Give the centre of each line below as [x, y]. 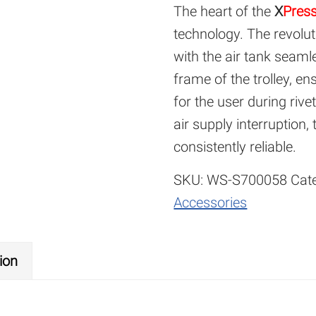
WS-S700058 [247, 180]
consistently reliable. [235, 147]
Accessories [211, 202]
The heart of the [224, 11]
